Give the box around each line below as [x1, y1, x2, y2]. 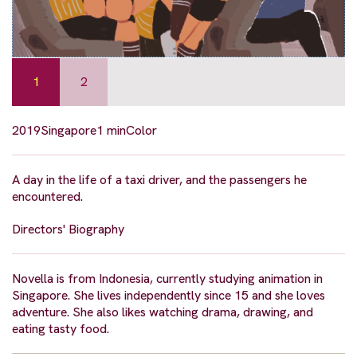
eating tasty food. [12, 320, 109, 337]
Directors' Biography [12, 220, 124, 237]
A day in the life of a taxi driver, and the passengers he [12, 171, 307, 188]
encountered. [12, 187, 83, 205]
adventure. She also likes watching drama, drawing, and [12, 303, 313, 320]
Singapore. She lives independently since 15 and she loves [12, 286, 325, 304]
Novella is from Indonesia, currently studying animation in [12, 269, 323, 287]
